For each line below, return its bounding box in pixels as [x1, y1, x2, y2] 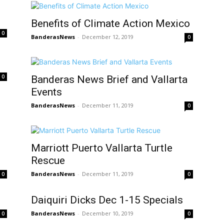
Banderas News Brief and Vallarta [31, 73, 187, 85]
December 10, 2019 [82, 209, 133, 217]
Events [31, 86, 62, 98]
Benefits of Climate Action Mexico [31, 17, 190, 29]
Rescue [31, 154, 65, 166]
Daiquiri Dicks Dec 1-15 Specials [31, 194, 183, 206]
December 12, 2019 [82, 33, 133, 40]
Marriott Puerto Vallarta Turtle [31, 142, 172, 154]
